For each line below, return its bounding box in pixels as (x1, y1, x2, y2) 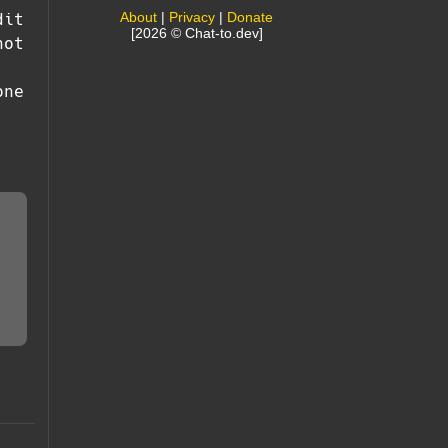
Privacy (169, 8, 216, 25)
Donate (227, 8, 274, 25)
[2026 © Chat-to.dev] (130, 24, 263, 41)
